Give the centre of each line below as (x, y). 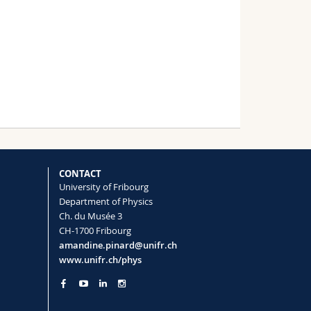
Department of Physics (106, 201)
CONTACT (80, 173)
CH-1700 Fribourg (95, 230)
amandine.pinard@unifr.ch (118, 245)
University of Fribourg (103, 186)
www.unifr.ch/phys (100, 259)
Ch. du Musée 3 (90, 216)
